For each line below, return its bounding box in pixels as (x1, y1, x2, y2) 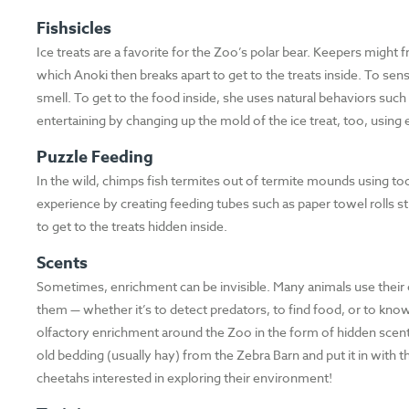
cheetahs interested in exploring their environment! (37, 369, 333, 387)
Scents (37, 251, 89, 276)
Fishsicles (37, 16, 112, 41)
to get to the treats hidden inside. (37, 217, 228, 236)
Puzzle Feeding (37, 145, 154, 170)
